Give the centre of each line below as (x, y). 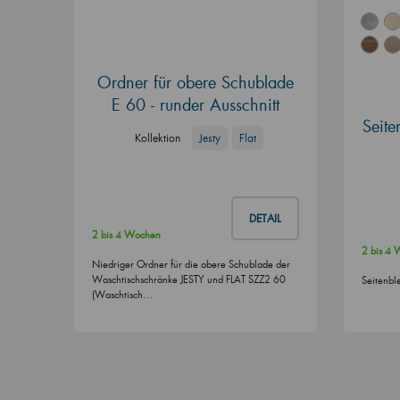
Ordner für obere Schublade (195, 82)
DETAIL (265, 219)
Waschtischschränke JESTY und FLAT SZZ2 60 (188, 280)
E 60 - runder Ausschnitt (195, 104)
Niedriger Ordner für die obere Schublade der (191, 265)
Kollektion (157, 137)
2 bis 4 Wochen (126, 235)
